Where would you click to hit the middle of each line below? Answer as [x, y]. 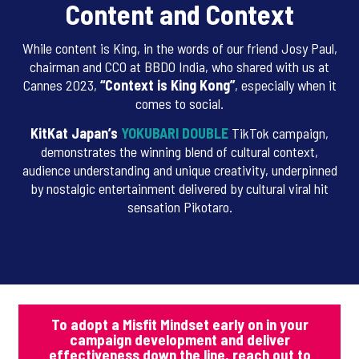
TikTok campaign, [278, 133]
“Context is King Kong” [167, 85]
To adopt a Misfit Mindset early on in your [179, 325]
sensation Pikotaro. [179, 207]
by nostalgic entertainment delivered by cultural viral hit [179, 189]
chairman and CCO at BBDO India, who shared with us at [179, 67]
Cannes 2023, [61, 85]
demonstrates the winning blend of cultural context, [179, 152]
